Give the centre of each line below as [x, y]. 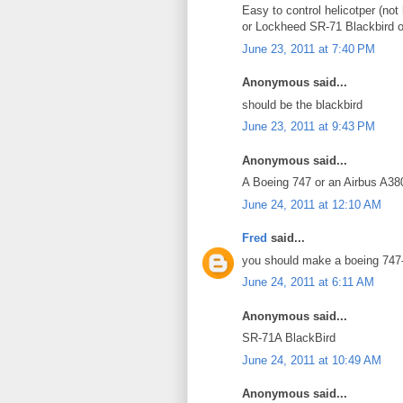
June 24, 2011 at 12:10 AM [312, 204]
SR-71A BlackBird [289, 338]
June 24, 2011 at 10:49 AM [312, 360]
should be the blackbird [302, 104]
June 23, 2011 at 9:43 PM [309, 126]
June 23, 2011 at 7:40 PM [309, 49]
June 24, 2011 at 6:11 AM [308, 282]
